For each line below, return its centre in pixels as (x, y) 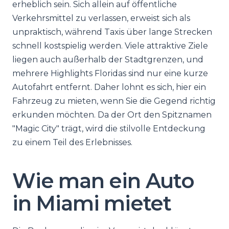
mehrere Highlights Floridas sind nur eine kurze (110, 73)
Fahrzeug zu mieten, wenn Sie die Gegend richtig (114, 101)
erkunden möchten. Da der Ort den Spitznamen (112, 115)
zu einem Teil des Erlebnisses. (72, 142)
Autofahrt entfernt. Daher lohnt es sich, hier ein (109, 87)
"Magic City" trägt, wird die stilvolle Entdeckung (109, 129)
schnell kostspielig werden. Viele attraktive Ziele (110, 46)
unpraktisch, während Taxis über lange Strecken (112, 32)
